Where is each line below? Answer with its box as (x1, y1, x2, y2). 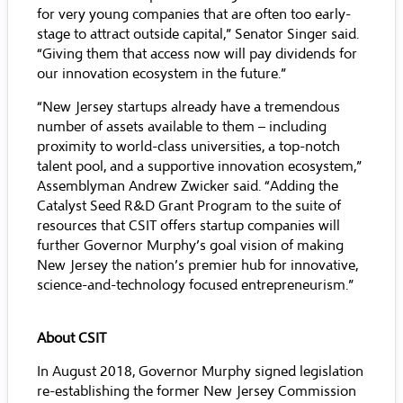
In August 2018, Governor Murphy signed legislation (37, 363, 363, 381)
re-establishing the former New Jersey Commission (37, 382, 356, 400)
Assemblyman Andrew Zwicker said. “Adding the (37, 177, 338, 195)
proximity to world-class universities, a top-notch (37, 138, 340, 156)
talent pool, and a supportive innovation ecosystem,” (37, 157, 362, 175)
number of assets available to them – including (37, 118, 327, 136)
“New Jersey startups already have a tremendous (37, 98, 340, 116)
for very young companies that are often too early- (37, 5, 351, 23)
